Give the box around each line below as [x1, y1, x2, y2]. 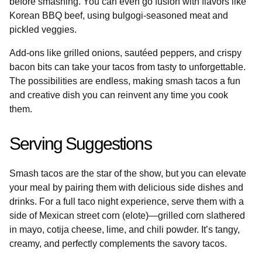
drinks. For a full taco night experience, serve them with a [9, 196, 244, 206]
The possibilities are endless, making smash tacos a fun [9, 75, 240, 86]
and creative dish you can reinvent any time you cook [9, 89, 228, 100]
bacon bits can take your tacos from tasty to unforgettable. [9, 61, 246, 72]
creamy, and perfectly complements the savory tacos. [9, 238, 227, 249]
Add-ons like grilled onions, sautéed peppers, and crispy [9, 47, 242, 58]
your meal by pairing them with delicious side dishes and [9, 182, 243, 192]
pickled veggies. [9, 24, 77, 35]
